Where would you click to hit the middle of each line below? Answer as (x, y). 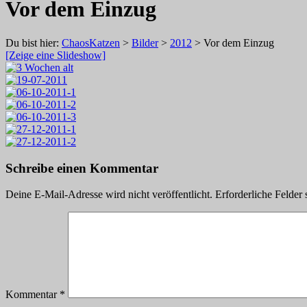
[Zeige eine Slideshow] (56, 55)
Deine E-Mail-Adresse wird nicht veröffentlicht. (109, 195)
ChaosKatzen (91, 42)
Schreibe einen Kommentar (82, 168)
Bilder (145, 42)
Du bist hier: (34, 42)
